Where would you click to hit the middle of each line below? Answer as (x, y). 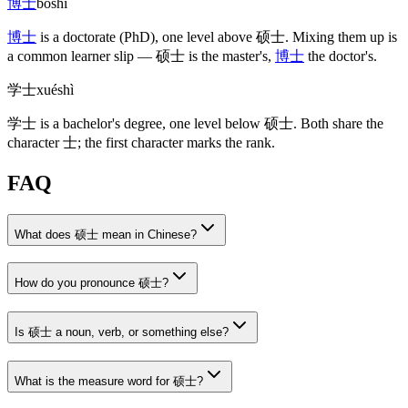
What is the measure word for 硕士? (109, 381)
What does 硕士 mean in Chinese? (106, 234)
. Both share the (338, 123)
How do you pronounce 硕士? (92, 283)
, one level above (205, 36)
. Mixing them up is (341, 36)
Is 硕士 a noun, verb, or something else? (122, 332)
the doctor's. (341, 56)
